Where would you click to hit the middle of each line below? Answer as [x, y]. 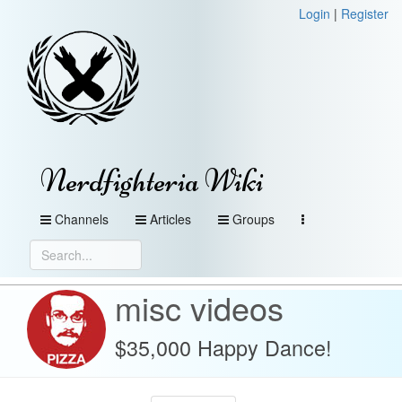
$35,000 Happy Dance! [223, 347]
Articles [170, 219]
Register [365, 13]
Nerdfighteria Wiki [152, 181]
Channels [82, 219]
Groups [253, 219]
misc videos [199, 307]
